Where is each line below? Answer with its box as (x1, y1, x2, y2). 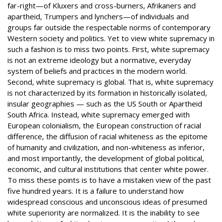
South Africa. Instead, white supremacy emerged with (7, 109, 190, 119)
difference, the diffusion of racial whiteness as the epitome (7, 131, 208, 141)
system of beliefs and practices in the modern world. (7, 65, 187, 76)
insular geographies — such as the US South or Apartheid (7, 98, 202, 109)
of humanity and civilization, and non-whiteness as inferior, (7, 142, 205, 152)
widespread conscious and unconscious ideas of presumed (7, 196, 207, 207)
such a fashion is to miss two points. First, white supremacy (7, 44, 210, 54)
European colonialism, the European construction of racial (7, 120, 201, 130)
